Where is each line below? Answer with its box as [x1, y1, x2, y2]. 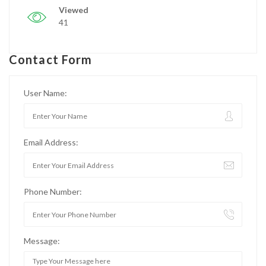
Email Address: [24, 137, 78, 147]
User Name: [24, 88, 67, 98]
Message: [24, 236, 60, 246]
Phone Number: [24, 186, 82, 197]
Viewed [59, 5, 88, 15]
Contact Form [9, 52, 93, 66]
